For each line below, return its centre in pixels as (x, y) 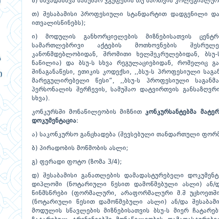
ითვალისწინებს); (59, 23)
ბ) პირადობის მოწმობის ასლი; (80, 148)
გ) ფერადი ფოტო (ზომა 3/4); (77, 162)
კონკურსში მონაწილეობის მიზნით (89, 112)
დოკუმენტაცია (54, 121)
